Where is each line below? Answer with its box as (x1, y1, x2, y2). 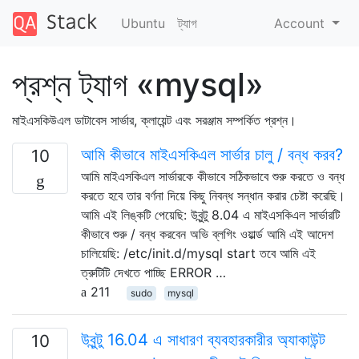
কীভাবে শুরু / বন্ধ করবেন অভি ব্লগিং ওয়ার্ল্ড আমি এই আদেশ (81, 225, 333, 242)
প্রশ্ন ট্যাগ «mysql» (12, 64, 264, 104)
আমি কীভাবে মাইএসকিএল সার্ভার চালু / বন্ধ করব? (81, 144, 343, 164)
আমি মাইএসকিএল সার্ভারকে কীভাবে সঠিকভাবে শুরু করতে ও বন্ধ (81, 167, 345, 184)
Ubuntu (120, 14, 165, 31)
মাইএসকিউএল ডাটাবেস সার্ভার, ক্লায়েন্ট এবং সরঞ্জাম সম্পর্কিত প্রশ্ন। (12, 111, 296, 128)
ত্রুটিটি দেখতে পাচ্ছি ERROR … (81, 264, 226, 280)
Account (274, 14, 329, 31)
